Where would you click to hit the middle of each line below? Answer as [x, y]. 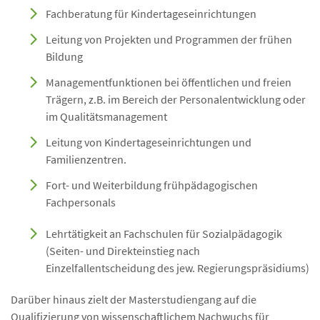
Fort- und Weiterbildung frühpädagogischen [152, 185]
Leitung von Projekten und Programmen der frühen [169, 39]
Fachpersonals [81, 202]
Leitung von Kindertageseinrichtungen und [149, 142]
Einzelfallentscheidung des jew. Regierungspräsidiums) [177, 267]
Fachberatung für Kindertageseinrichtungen [151, 13]
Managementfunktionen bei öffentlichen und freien [169, 82]
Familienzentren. [86, 159]
